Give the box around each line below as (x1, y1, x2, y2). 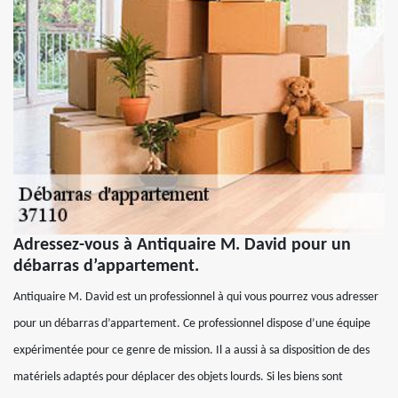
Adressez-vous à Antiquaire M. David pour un (13, 235, 351, 254)
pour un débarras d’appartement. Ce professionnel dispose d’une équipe (13, 316, 370, 330)
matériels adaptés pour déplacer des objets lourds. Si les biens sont (13, 370, 343, 384)
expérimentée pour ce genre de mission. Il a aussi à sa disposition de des (13, 343, 370, 357)
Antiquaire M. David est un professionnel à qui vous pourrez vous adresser (13, 290, 378, 304)
